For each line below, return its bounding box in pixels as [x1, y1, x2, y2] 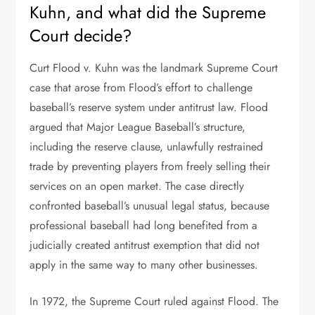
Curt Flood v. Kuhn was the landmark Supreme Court [30, 60, 278, 76]
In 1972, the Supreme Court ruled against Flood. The [30, 293, 279, 309]
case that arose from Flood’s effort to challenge [30, 79, 253, 96]
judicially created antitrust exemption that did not [30, 237, 260, 253]
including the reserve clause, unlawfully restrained [30, 139, 264, 155]
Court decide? [30, 23, 132, 48]
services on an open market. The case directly [30, 178, 245, 194]
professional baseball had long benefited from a [30, 217, 258, 233]
